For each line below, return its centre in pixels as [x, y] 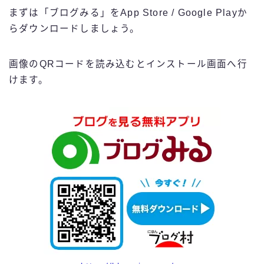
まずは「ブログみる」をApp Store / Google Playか [128, 13]
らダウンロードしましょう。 [75, 29]
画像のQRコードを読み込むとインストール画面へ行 [128, 64]
